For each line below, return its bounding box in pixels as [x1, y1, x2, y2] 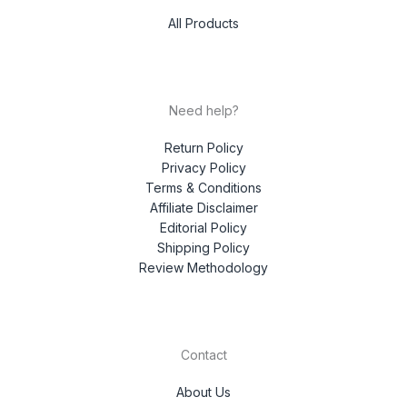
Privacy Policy [161, 160, 246, 176]
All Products [168, 15, 239, 31]
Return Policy [164, 140, 243, 156]
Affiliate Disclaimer [149, 200, 258, 216]
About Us [176, 384, 231, 401]
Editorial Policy [160, 220, 247, 236]
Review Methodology [139, 260, 268, 276]
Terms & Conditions [145, 180, 262, 196]
